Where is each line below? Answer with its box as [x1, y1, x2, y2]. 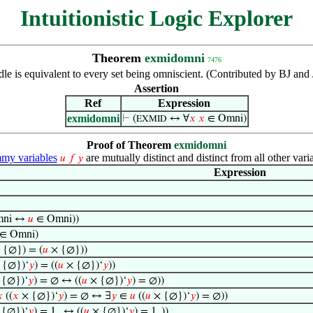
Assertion [134, 82, 179, 94]
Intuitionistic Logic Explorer [20, 6, 293, 31]
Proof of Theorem [87, 139, 174, 151]
